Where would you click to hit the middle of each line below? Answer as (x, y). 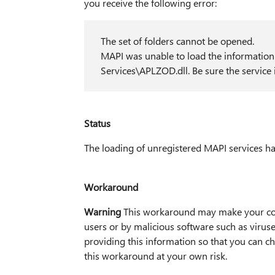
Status (97, 123)
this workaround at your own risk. (155, 256)
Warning (102, 212)
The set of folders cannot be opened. (177, 41)
